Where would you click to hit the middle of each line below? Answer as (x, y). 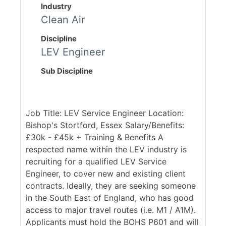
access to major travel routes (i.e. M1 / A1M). (111, 210)
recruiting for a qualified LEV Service (96, 162)
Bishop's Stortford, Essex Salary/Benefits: (105, 125)
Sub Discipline (67, 71)
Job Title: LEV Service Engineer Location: (105, 113)
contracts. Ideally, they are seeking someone (111, 186)
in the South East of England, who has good (110, 198)
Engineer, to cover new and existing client (106, 174)
